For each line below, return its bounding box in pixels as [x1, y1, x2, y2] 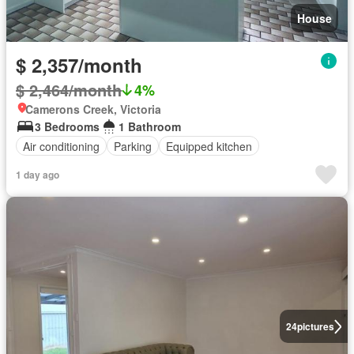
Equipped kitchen [166, 137, 252, 154]
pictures [296, 319, 334, 334]
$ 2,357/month [16, 51, 142, 78]
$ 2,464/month [16, 78, 122, 101]
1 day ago [16, 168, 59, 182]
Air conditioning [23, 137, 100, 154]
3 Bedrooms [35, 119, 100, 134]
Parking [114, 137, 152, 154]
